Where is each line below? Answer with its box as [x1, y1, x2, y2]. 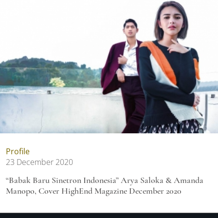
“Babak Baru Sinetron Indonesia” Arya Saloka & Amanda [6, 175, 203, 186]
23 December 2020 [6, 157, 73, 168]
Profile [6, 146, 30, 157]
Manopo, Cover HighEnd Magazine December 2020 [6, 185, 182, 197]
